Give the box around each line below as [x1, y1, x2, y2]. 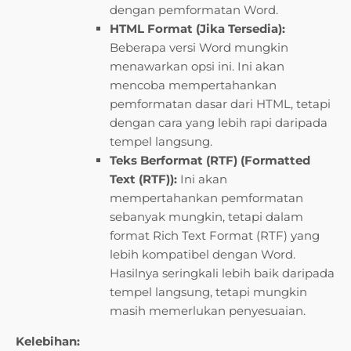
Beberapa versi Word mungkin [110, 40, 288, 56]
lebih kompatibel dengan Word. [110, 247, 295, 262]
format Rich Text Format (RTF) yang [110, 228, 320, 244]
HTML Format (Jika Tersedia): [110, 21, 285, 37]
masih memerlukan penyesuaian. [110, 303, 306, 319]
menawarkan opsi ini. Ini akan [110, 59, 284, 74]
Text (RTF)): [110, 172, 177, 187]
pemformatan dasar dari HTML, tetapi [110, 96, 331, 112]
